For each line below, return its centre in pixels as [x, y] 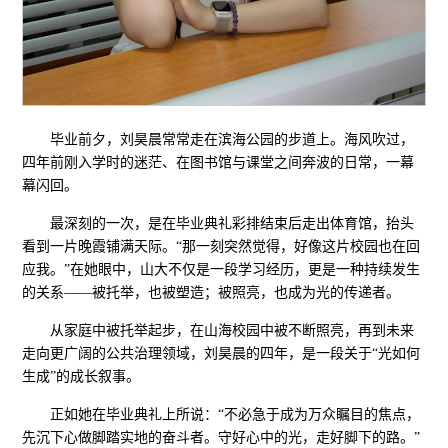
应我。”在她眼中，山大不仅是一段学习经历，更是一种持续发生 [221, 269]
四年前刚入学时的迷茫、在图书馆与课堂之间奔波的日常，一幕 [218, 162]
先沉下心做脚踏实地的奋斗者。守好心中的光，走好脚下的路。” [221, 437]
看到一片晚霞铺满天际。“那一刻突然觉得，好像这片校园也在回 [221, 246]
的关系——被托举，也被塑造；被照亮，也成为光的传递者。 [211, 292]
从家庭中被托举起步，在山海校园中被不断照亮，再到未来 [232, 330]
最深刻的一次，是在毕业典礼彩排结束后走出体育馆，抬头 [232, 223]
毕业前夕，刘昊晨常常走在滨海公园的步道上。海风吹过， [232, 139]
